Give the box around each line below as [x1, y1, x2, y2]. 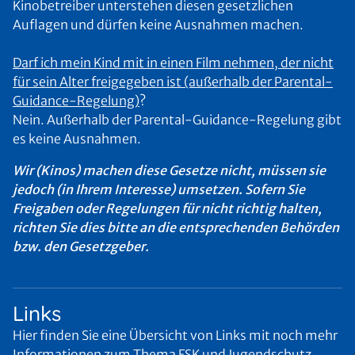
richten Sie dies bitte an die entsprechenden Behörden [13, 219, 339, 235]
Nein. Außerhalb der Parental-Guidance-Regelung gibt [13, 112, 342, 128]
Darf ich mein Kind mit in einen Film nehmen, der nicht [13, 55, 334, 71]
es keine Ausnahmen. [13, 131, 141, 147]
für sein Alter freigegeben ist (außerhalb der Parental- [13, 74, 333, 90]
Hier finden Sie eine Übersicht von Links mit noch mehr [13, 327, 338, 343]
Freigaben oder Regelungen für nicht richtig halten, [13, 200, 322, 216]
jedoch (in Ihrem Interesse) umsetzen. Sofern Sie [13, 181, 305, 197]
